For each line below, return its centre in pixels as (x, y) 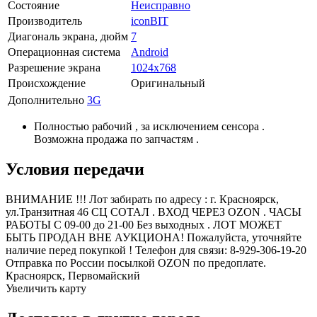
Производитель (45, 21)
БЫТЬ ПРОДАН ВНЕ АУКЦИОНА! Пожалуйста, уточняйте (154, 237)
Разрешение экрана (54, 68)
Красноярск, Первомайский (73, 275)
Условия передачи (75, 169)
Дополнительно (46, 100)
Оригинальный (168, 83)
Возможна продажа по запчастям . (116, 139)
